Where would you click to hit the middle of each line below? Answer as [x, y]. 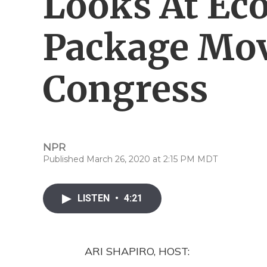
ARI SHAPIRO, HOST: [137, 251]
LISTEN [95, 198]
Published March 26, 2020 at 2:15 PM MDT [130, 159]
